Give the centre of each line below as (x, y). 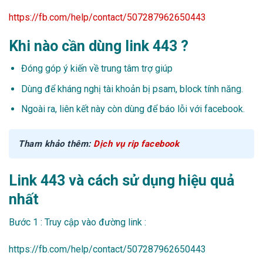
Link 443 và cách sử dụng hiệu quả (122, 181)
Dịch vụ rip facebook (136, 144)
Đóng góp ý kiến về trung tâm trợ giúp (97, 69)
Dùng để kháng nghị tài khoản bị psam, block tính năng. (132, 89)
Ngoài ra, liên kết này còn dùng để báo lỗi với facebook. (133, 109)
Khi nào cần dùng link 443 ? (99, 46)
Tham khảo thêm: (56, 144)
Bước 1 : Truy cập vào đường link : (79, 222)
